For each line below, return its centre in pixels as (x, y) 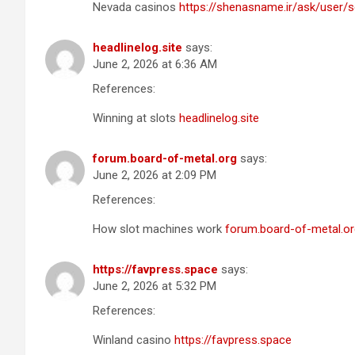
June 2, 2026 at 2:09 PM (155, 175)
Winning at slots (136, 118)
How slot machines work (159, 229)
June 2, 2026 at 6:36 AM (155, 64)
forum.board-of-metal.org (165, 158)
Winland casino (134, 340)
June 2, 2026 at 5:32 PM (155, 286)
